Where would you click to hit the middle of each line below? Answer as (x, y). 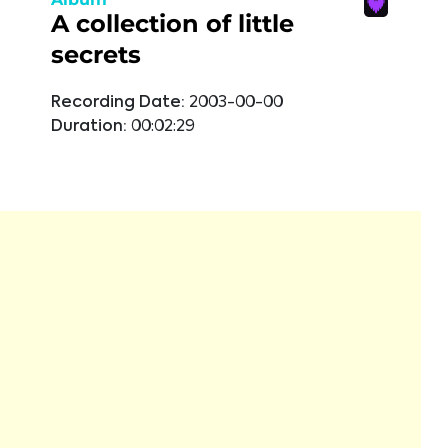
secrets (96, 54)
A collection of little (172, 23)
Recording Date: (118, 103)
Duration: (89, 127)
